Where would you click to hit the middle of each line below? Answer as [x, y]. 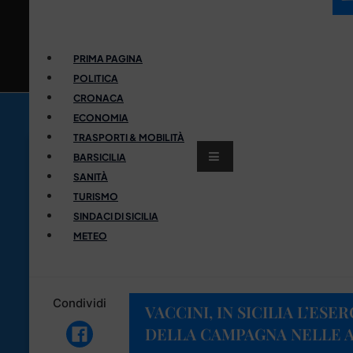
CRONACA [98, 98]
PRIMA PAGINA [108, 58]
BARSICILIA [100, 157]
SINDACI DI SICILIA [116, 216]
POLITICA [96, 78]
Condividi [79, 303]
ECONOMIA [101, 117]
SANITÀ [91, 176]
